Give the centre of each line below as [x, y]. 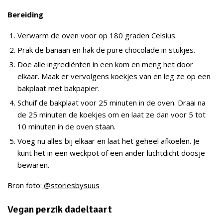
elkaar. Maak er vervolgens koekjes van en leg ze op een [114, 76]
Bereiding [25, 15]
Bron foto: [25, 185]
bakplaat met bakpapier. [58, 88]
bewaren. [33, 165]
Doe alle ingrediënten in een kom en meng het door [105, 64]
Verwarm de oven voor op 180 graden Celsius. [97, 35]
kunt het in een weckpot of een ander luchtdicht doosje [111, 153]
